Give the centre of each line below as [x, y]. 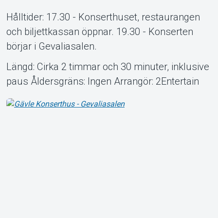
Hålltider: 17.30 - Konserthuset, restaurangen [103, 17]
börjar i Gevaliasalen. [51, 46]
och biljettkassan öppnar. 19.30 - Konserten [100, 31]
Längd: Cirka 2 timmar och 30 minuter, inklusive [108, 66]
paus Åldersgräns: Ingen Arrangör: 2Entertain [102, 81]
